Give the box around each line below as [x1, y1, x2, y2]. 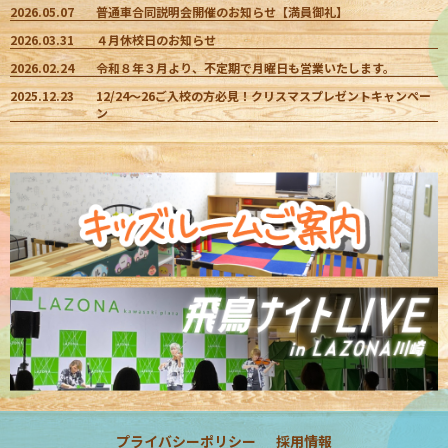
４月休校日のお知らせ [96, 30, 216, 48]
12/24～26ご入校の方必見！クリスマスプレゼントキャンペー [96, 86, 431, 104]
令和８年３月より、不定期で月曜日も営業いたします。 [96, 58, 395, 76]
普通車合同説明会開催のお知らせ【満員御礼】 [96, 2, 348, 20]
